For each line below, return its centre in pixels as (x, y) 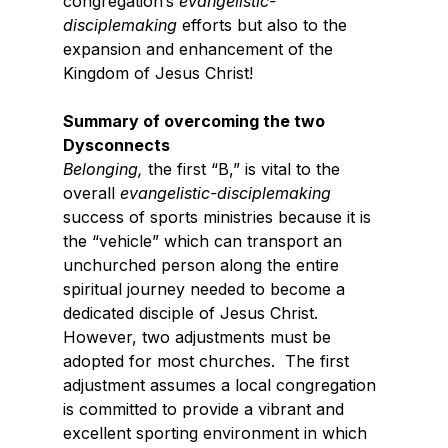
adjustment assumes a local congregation (221, 385)
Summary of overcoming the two (195, 121)
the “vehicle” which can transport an (204, 241)
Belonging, (102, 169)
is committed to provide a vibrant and (205, 409)
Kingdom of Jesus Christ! (157, 73)
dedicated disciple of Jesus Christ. (197, 313)
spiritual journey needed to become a (206, 289)
